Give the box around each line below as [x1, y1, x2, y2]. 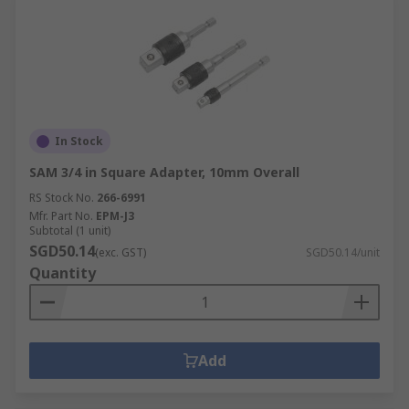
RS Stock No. [29, 190, 94, 205]
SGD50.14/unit [306, 245, 380, 260]
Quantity [29, 263, 96, 283]
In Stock [55, 133, 103, 149]
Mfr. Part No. [29, 208, 93, 224]
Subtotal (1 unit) [29, 223, 110, 238]
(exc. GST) [95, 245, 146, 260]
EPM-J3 [96, 208, 134, 224]
